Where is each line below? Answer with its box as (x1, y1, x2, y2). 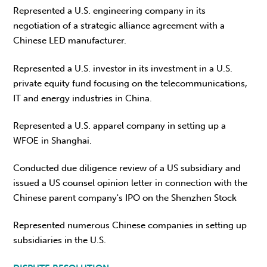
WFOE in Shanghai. (13, 135, 92, 146)
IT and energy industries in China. (13, 92, 153, 104)
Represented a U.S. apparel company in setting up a (13, 120, 226, 131)
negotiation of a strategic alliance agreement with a (13, 20, 225, 32)
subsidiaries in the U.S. (13, 235, 107, 246)
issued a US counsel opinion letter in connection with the (13, 178, 248, 189)
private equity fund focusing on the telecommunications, (13, 77, 248, 89)
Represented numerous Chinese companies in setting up (13, 220, 247, 231)
